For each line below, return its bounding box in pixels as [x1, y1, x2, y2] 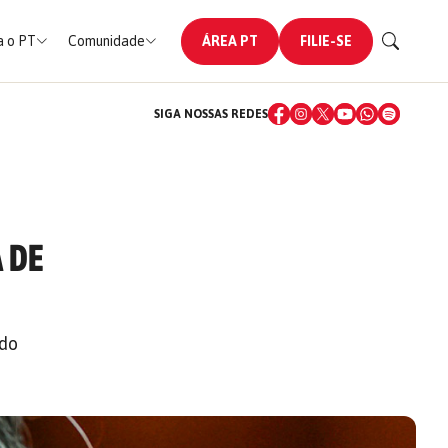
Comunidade [67, 32, 145, 49]
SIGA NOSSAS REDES [154, 107, 268, 121]
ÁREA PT [201, 32, 258, 49]
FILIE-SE [299, 32, 352, 49]
